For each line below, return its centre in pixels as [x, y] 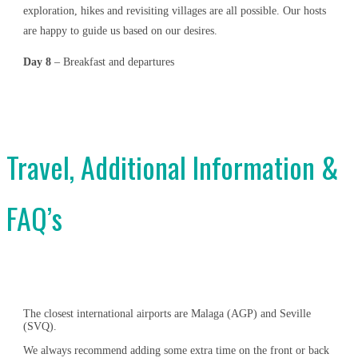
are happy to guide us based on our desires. [120, 31]
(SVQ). [40, 326]
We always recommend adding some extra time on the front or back [176, 350]
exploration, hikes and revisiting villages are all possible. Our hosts [175, 11]
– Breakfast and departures [113, 62]
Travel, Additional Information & [173, 167]
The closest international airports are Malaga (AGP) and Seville [167, 314]
